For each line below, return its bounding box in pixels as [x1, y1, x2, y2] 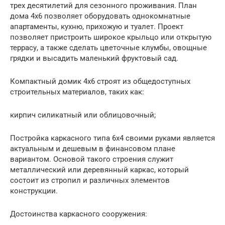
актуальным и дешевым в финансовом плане [10, 144, 175, 153]
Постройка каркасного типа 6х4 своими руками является [10, 133, 215, 143]
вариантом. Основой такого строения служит [10, 154, 173, 164]
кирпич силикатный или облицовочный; [10, 110, 156, 120]
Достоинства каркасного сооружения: [10, 209, 147, 218]
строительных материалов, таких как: [10, 87, 144, 96]
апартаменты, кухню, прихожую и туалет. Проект [10, 22, 183, 31]
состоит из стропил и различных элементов [10, 175, 170, 185]
